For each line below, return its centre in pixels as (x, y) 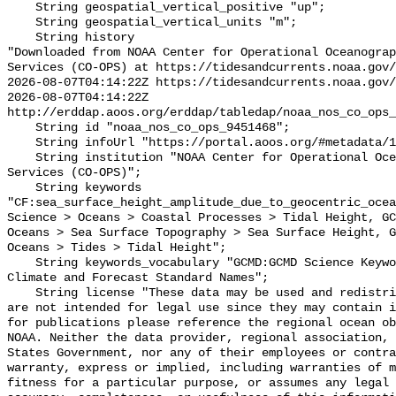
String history (21, 38)
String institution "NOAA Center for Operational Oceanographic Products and (21, 158)
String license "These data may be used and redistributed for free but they (21, 293)
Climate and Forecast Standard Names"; (138, 278)
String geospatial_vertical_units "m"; (21, 23)
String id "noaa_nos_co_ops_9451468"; (21, 128)
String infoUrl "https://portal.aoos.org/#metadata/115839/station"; (21, 143)
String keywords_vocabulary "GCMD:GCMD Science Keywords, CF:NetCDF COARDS (21, 263)
